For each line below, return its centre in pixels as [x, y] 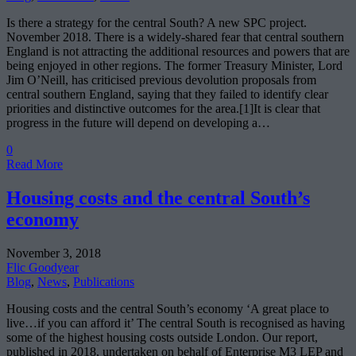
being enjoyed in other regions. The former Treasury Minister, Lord [174, 66]
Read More [35, 164]
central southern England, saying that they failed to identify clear [167, 95]
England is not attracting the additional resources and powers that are [178, 52]
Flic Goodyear [43, 267]
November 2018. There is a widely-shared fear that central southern [175, 37]
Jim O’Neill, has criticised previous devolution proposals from [161, 80]
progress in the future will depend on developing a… [138, 123]
